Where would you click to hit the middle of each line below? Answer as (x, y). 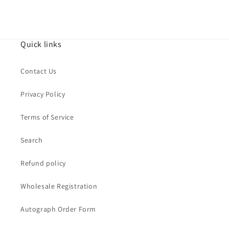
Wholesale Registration (59, 186)
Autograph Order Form (58, 209)
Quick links (41, 44)
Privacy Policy (43, 94)
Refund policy (43, 163)
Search (32, 140)
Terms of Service (47, 117)
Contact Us (39, 71)
